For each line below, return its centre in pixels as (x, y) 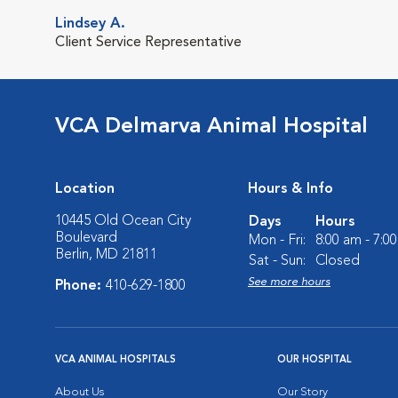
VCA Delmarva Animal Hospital (211, 127)
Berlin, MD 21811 (106, 255)
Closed (338, 261)
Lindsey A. (90, 24)
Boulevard (86, 238)
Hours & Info (291, 189)
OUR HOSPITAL (314, 360)
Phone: (80, 286)
